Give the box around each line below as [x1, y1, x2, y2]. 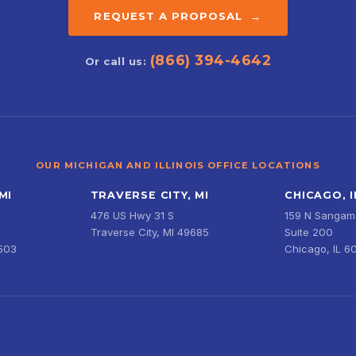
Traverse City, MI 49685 [90, 226, 209, 239]
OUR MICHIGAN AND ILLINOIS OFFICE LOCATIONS [36, 160, 320, 172]
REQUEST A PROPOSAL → [94, 10, 262, 23]
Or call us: [84, 55, 150, 68]
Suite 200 [284, 226, 334, 239]
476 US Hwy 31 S [90, 209, 174, 222]
